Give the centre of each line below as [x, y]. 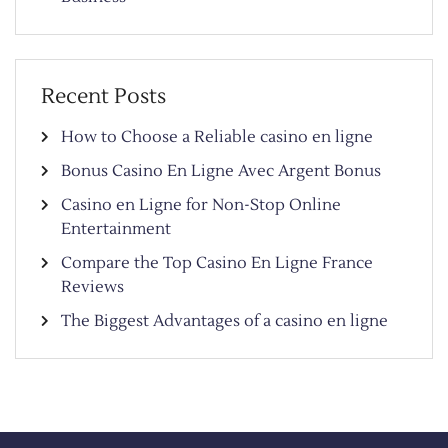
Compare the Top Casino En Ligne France [217, 263]
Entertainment [116, 229]
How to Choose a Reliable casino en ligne [217, 137]
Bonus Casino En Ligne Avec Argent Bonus [221, 171]
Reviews [92, 287]
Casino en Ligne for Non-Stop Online [201, 205]
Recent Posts [103, 97]
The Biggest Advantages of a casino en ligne [224, 321]
